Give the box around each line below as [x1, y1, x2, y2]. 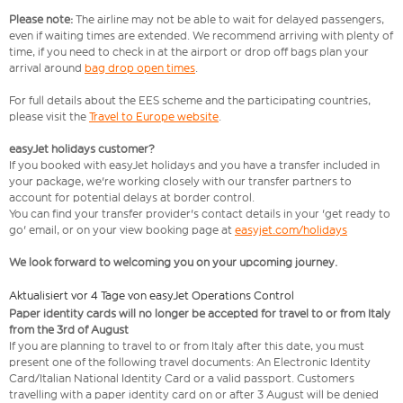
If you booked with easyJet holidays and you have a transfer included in [9, 158, 380, 173]
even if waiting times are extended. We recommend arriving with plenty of [9, 29, 393, 43]
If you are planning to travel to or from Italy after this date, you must [9, 339, 364, 354]
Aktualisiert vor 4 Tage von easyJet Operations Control [9, 289, 294, 303]
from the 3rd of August [9, 323, 129, 337]
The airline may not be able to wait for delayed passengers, [76, 13, 384, 27]
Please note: [9, 13, 76, 27]
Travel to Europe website [89, 110, 219, 124]
